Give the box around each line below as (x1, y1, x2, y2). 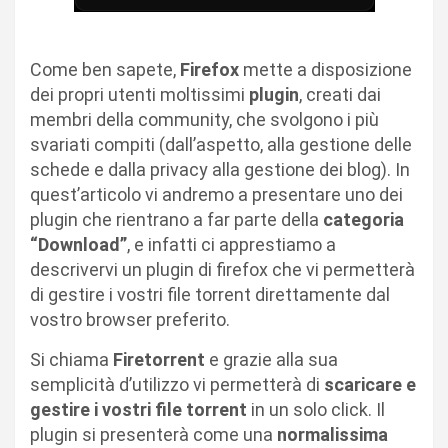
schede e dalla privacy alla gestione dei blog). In (30, 159, 410, 180)
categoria (323, 209, 404, 230)
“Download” (30, 234, 127, 255)
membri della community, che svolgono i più (30, 109, 379, 130)
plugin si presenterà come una (30, 424, 277, 445)
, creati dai (299, 84, 381, 105)
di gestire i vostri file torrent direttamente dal (30, 284, 390, 305)
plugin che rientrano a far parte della (30, 209, 323, 230)
